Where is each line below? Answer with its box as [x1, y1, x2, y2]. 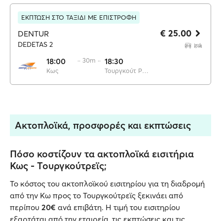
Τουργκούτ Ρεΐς [142, 67, 148, 74]
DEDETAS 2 [18, 40, 53, 49]
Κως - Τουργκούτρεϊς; [10, 159, 107, 172]
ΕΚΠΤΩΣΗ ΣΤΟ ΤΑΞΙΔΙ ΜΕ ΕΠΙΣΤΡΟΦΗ [21, 13, 136, 21]
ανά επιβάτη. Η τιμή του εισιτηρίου [56, 202, 180, 212]
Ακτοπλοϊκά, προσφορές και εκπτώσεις [15, 119, 191, 131]
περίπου [10, 202, 41, 212]
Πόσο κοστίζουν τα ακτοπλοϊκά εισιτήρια [10, 147, 194, 160]
